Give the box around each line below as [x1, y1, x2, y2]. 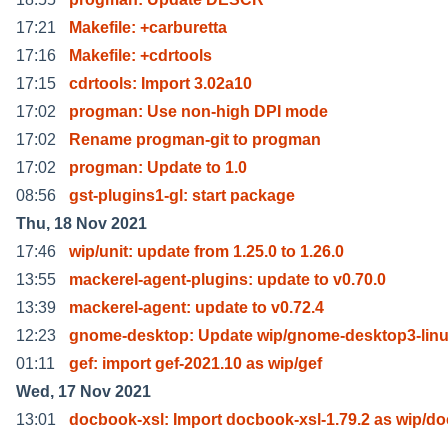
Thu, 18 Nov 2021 [16, 214, 147, 232]
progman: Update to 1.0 [69, 158, 247, 176]
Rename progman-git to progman [69, 130, 321, 148]
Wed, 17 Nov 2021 [16, 382, 151, 400]
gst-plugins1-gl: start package [69, 186, 295, 204]
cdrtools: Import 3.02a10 [69, 74, 252, 92]
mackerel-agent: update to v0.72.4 [69, 298, 324, 316]
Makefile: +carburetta [69, 18, 227, 36]
